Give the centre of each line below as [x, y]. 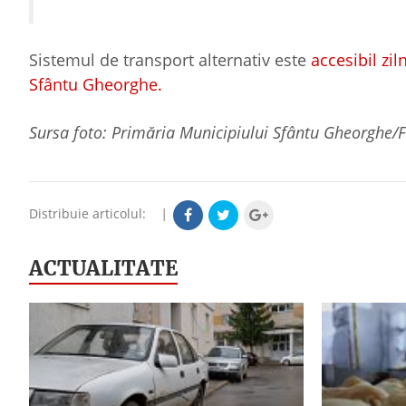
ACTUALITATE [103, 268]
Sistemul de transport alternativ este [170, 60]
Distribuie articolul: [93, 214]
